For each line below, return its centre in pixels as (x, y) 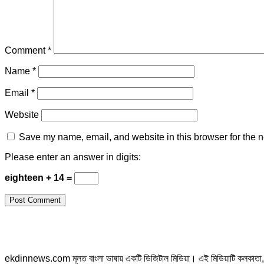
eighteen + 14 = (39, 178)
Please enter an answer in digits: (73, 157)
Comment (26, 51)
